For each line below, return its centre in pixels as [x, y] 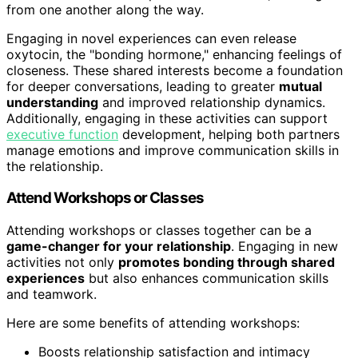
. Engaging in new [284, 246]
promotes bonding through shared [227, 262]
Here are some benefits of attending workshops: [153, 322]
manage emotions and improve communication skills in [173, 150]
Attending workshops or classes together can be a [159, 230]
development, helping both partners [229, 134]
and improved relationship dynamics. [212, 102]
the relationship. [55, 166]
